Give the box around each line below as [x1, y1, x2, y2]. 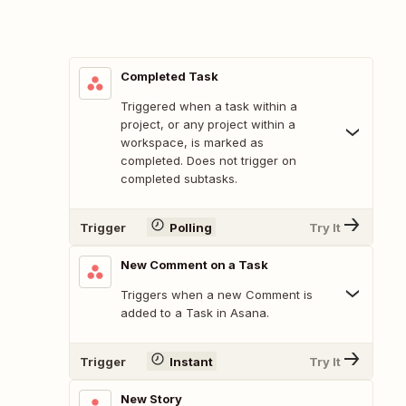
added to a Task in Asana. [121, 305, 269, 321]
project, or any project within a [121, 117, 295, 132]
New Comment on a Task [121, 257, 268, 273]
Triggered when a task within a [121, 99, 297, 114]
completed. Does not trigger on [121, 153, 296, 169]
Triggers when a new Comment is [121, 287, 313, 303]
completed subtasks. [121, 171, 237, 187]
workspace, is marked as [121, 135, 264, 150]
